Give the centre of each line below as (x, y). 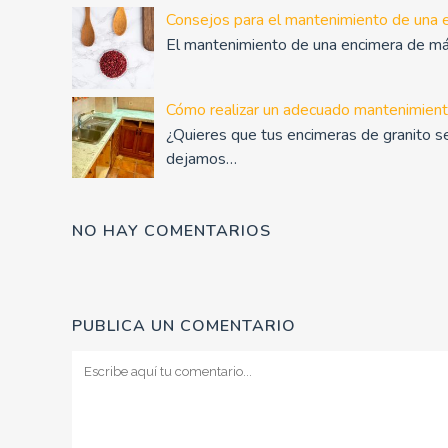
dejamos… (201, 158)
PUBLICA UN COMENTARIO (184, 325)
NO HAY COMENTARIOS (171, 230)
